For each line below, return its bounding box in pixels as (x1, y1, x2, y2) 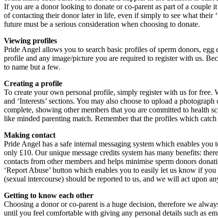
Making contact (4, 130, 55, 139)
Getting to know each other (4, 191, 93, 200)
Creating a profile (4, 79, 62, 88)
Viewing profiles (4, 36, 57, 45)
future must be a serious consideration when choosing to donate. (4, 19, 200, 28)
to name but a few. (4, 62, 60, 71)
